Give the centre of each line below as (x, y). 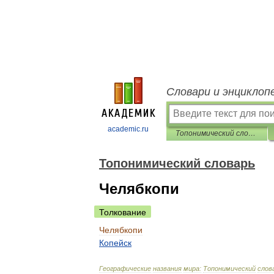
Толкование (123, 212)
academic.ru (128, 129)
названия (167, 268)
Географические (125, 268)
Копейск (115, 243)
